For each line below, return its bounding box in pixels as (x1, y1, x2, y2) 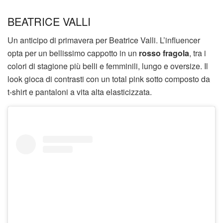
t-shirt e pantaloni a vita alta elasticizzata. (7, 86, 152, 98)
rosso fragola (139, 47, 189, 59)
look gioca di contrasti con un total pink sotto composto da (7, 73, 210, 85)
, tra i (189, 47, 206, 59)
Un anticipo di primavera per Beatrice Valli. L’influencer (7, 34, 200, 46)
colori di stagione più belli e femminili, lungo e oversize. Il (7, 60, 208, 72)
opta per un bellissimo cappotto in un (7, 47, 139, 59)
